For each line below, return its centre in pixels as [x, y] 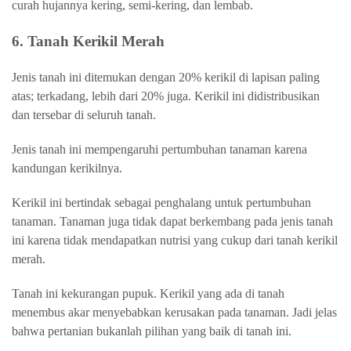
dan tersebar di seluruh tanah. [85, 114]
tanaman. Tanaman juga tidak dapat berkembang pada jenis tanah [172, 221]
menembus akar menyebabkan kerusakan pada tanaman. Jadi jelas [174, 312]
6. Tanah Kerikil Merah [88, 41]
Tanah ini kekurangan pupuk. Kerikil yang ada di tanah [148, 293]
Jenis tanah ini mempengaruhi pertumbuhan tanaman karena [159, 149]
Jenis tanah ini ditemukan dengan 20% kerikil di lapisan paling [166, 77]
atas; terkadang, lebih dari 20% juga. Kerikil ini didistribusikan [166, 96]
